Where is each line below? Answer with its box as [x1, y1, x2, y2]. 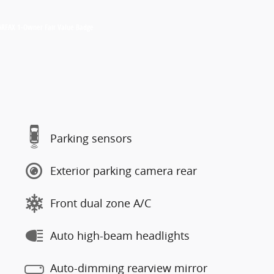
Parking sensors [50, 131, 132, 146]
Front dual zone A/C [50, 196, 151, 210]
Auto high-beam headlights [50, 228, 190, 243]
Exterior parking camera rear [50, 163, 197, 178]
